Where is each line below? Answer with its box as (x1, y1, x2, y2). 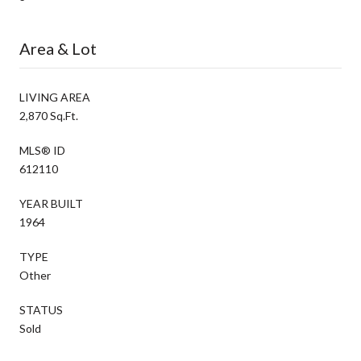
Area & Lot (19, 38, 97, 58)
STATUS (19, 302, 63, 317)
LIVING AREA (19, 89, 90, 104)
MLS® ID (19, 143, 65, 157)
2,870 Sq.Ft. (19, 108, 78, 122)
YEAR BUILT (19, 196, 83, 210)
